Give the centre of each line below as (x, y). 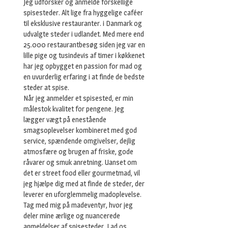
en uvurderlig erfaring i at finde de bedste (84, 77)
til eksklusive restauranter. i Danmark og (83, 23)
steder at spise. (46, 87)
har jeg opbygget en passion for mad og (83, 66)
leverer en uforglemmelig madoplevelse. (82, 194)
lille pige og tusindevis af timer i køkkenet (84, 55)
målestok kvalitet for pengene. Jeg (74, 109)
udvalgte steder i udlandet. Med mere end (84, 34)
